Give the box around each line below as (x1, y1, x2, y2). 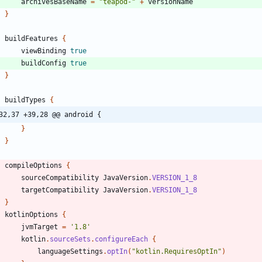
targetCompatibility (21, 186, 99, 195)
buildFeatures (5, 35, 58, 43)
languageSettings (37, 247, 103, 256)
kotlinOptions (5, 211, 58, 219)
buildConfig (21, 59, 66, 68)
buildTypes (5, 96, 46, 105)
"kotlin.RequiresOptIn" (132, 247, 222, 256)
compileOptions (5, 161, 62, 170)
